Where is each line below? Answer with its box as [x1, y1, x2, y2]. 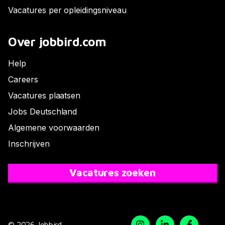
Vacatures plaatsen [8, 90, 81, 100]
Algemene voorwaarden [8, 122, 100, 133]
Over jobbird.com [8, 34, 106, 49]
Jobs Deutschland [8, 106, 77, 117]
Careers [8, 74, 38, 84]
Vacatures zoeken [69, 166, 156, 178]
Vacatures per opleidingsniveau [8, 5, 127, 15]
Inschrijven [8, 138, 50, 149]
